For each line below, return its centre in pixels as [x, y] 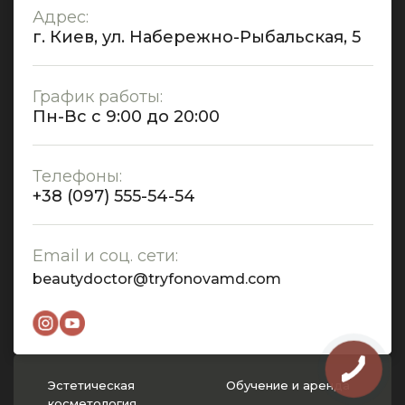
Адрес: [61, 18]
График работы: [98, 97]
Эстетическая [91, 386]
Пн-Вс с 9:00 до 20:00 [126, 117]
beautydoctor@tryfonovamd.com [157, 279]
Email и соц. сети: [105, 256]
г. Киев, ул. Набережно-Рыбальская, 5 [197, 38]
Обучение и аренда [287, 386]
